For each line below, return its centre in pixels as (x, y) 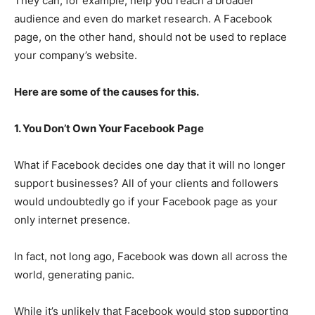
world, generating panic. (74, 274)
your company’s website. (76, 55)
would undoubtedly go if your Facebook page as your (146, 201)
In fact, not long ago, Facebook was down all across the (151, 256)
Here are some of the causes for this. (107, 91)
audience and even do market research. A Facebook (143, 18)
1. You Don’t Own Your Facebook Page (109, 128)
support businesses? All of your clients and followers (146, 183)
